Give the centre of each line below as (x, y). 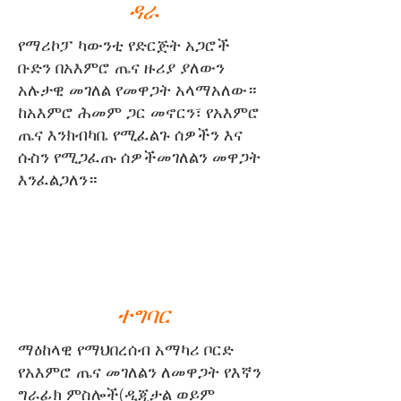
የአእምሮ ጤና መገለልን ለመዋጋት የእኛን (140, 372)
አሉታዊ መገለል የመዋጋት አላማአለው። (137, 90)
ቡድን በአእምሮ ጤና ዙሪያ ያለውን (121, 68)
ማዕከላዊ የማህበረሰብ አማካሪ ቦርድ (126, 350)
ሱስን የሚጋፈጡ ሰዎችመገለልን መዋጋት (139, 157)
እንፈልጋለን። (58, 179)
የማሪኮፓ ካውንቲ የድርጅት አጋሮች (124, 45)
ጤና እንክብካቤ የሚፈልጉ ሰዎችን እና (130, 135)
